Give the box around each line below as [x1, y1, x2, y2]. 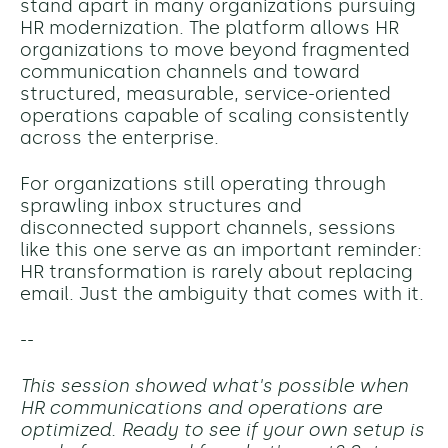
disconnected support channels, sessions [20, 217, 396, 240]
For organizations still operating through [20, 173, 386, 196]
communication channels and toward [20, 61, 360, 84]
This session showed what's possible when [20, 375, 408, 398]
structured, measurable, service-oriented [20, 83, 391, 106]
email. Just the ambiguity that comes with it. [20, 283, 424, 306]
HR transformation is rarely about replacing [20, 261, 413, 284]
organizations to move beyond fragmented [20, 39, 410, 62]
